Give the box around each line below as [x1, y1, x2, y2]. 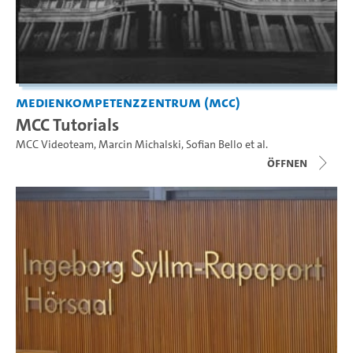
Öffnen [267, 154, 307, 171]
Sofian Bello [186, 136, 243, 152]
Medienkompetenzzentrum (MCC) [16, 91, 240, 112]
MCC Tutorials [16, 112, 119, 136]
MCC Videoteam [16, 136, 94, 152]
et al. [243, 136, 268, 152]
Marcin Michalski [98, 136, 181, 152]
